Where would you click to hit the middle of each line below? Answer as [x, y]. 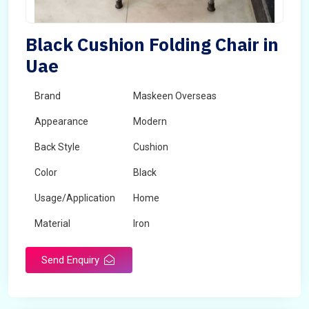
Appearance [61, 121]
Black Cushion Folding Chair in [152, 44]
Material [52, 223]
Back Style [57, 147]
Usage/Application [75, 198]
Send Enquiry [72, 260]
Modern [150, 121]
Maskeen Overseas [175, 96]
